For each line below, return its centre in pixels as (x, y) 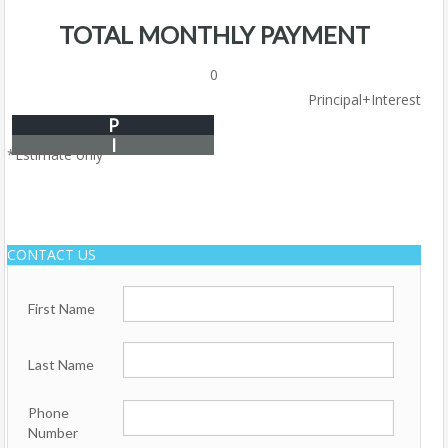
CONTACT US (51, 254)
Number (53, 432)
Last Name (61, 364)
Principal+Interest (364, 99)
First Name (61, 308)
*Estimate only (55, 154)
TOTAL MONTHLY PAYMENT (214, 34)
